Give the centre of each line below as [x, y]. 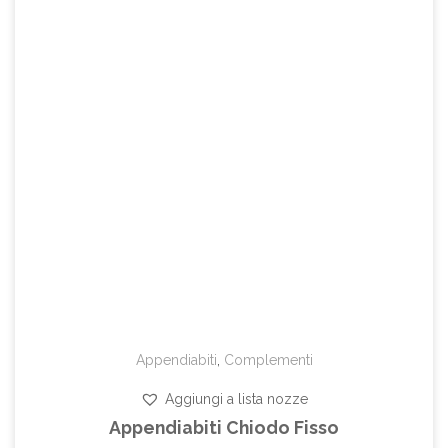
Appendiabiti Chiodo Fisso [224, 427]
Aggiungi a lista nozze [236, 398]
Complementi [268, 359]
